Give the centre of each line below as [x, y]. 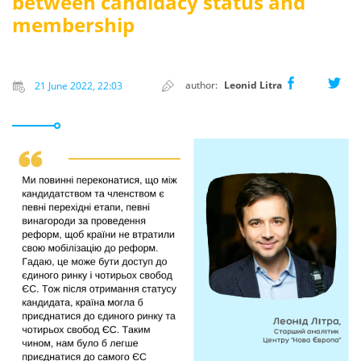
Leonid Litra [253, 85]
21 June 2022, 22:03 [77, 85]
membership [73, 24]
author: [201, 85]
